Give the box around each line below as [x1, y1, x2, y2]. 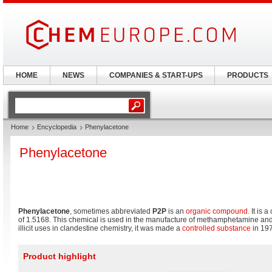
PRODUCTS [226, 71, 268, 80]
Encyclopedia [37, 123, 76, 131]
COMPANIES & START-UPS [109, 71, 203, 80]
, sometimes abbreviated [70, 207, 152, 216]
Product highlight [23, 251, 96, 261]
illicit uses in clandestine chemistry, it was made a [18, 224, 182, 233]
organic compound [186, 207, 248, 216]
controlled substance [182, 224, 251, 233]
